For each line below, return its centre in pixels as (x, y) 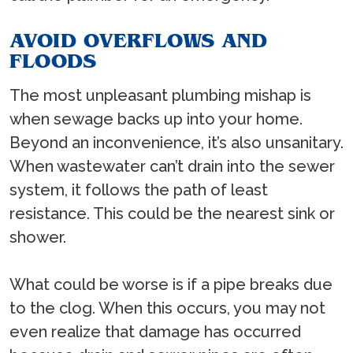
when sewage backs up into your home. (156, 119)
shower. (38, 237)
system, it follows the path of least (139, 190)
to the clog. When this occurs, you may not (167, 308)
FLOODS (53, 61)
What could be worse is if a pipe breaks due (171, 284)
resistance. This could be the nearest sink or (172, 213)
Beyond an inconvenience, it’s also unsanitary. (176, 142)
